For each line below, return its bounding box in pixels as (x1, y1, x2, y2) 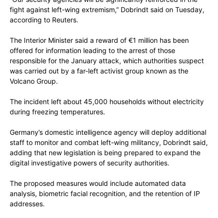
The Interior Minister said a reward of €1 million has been (10, 36, 189, 45)
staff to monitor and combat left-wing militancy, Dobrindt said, (10, 138, 208, 147)
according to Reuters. (10, 16, 78, 24)
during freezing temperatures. (10, 108, 105, 116)
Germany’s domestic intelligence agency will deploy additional (10, 128, 206, 137)
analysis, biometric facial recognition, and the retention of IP (10, 189, 200, 198)
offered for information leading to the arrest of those (10, 46, 175, 55)
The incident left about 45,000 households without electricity (10, 97, 204, 106)
